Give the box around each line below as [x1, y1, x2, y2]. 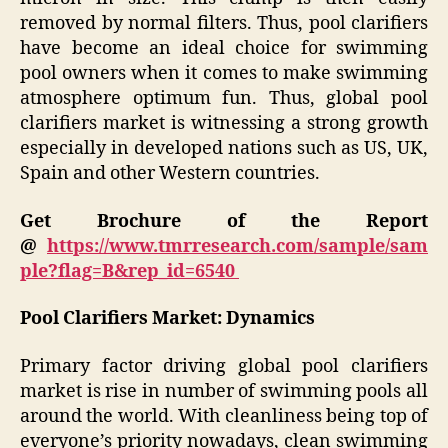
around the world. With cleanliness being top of [20, 404, 428, 428]
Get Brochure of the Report [20, 209, 428, 233]
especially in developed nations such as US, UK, [20, 137, 428, 161]
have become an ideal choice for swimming [20, 37, 428, 61]
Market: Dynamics [152, 307, 315, 331]
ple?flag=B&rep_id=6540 [20, 259, 239, 283]
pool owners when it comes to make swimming [20, 62, 428, 86]
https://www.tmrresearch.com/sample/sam [47, 234, 428, 258]
